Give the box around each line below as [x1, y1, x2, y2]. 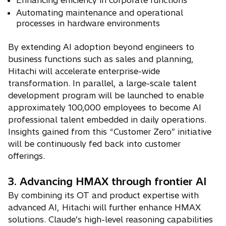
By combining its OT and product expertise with [8, 190, 199, 201]
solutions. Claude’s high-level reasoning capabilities [8, 214, 213, 225]
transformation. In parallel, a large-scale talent [8, 78, 197, 89]
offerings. [8, 151, 45, 161]
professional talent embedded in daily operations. [8, 115, 206, 125]
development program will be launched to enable [8, 90, 204, 101]
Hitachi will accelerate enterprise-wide [8, 66, 160, 77]
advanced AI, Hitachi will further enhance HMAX [8, 202, 201, 213]
